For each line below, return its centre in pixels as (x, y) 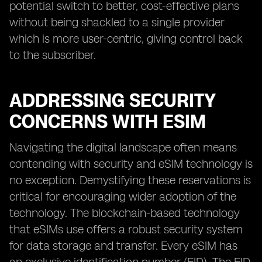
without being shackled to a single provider (117, 22)
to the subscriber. (53, 55)
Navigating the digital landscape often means (123, 147)
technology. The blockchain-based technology (125, 213)
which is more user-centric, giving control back (126, 39)
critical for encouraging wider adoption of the (123, 196)
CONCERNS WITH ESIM (108, 122)
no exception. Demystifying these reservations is (130, 180)
